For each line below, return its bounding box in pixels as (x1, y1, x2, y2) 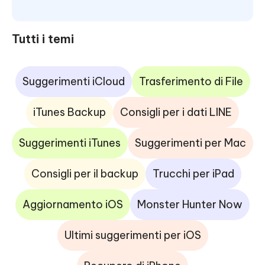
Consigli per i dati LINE (120, 105, 232, 119)
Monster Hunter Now (137, 197, 243, 211)
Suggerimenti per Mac (135, 135, 246, 150)
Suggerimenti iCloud (22, 74, 125, 88)
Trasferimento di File (138, 74, 243, 88)
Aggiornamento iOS (22, 197, 123, 211)
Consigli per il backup (31, 166, 138, 180)
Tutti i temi (12, 31, 74, 46)
